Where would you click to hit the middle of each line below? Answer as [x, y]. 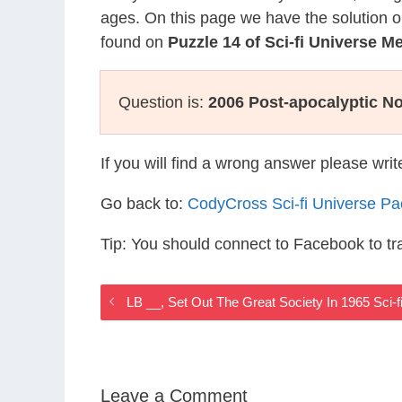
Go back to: [144, 204]
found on [134, 42]
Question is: [163, 102]
